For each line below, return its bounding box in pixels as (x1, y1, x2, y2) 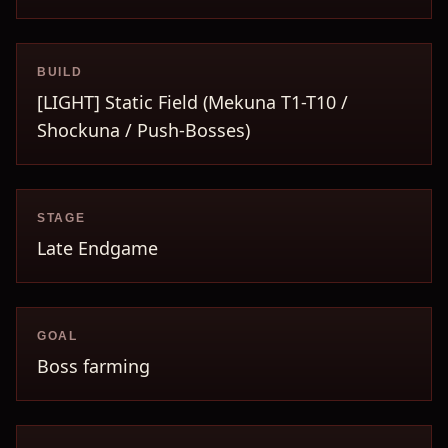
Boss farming (37, 354, 150, 378)
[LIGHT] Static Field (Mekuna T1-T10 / (37, 90, 348, 114)
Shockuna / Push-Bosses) (37, 118, 250, 142)
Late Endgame (37, 236, 158, 260)
